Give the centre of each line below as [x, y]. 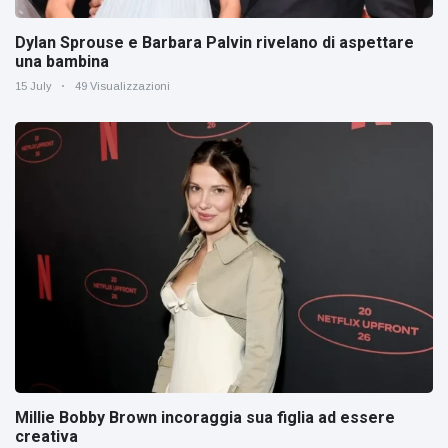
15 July [33, 85]
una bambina [62, 61]
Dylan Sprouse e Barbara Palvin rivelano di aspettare [214, 42]
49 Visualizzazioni [122, 85]
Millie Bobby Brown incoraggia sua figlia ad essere [205, 418]
